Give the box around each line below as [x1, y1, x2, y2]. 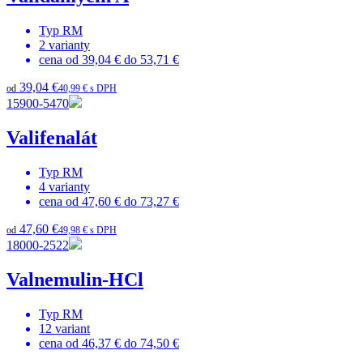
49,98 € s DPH [58, 224, 117, 236]
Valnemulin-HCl [6, 268, 143, 290]
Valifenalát [6, 126, 97, 148]
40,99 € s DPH [58, 82, 117, 94]
